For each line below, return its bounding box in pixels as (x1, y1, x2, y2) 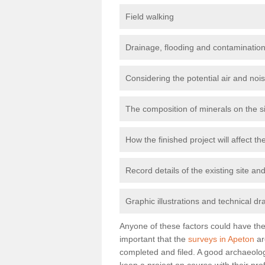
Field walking (125, 11, 174, 21)
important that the (119, 234, 188, 244)
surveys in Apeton (188, 234, 254, 244)
